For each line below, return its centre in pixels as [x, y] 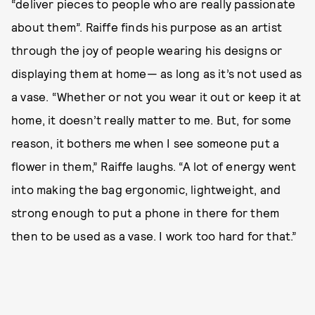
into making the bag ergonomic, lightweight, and [146, 189]
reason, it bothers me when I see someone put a [146, 143]
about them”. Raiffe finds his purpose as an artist [147, 27]
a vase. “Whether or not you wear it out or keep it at [156, 97]
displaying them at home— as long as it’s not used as [157, 73]
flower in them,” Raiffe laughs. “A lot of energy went [154, 166]
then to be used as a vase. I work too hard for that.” [154, 236]
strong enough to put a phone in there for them [146, 213]
